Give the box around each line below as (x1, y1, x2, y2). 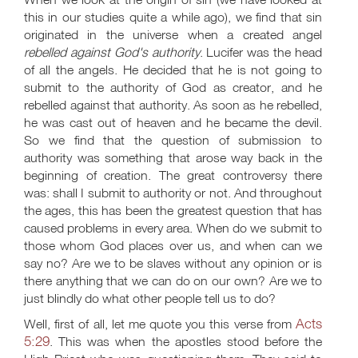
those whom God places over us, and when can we (24, 237, 322, 253)
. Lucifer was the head (199, 44, 323, 60)
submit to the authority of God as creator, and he (24, 79, 322, 95)
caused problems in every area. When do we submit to (24, 220, 322, 236)
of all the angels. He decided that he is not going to (24, 62, 322, 78)
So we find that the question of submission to (24, 132, 322, 148)
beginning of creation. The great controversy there (24, 167, 322, 183)
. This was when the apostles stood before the (50, 333, 322, 349)
